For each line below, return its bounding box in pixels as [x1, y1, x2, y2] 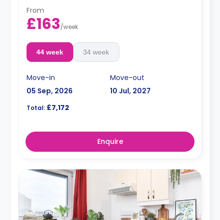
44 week [36, 48, 63, 56]
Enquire [97, 137, 123, 146]
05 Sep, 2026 [27, 86, 73, 96]
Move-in [27, 73, 55, 82]
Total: [27, 104, 45, 112]
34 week [83, 48, 110, 56]
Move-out [110, 73, 144, 82]
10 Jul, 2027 [110, 86, 151, 96]
